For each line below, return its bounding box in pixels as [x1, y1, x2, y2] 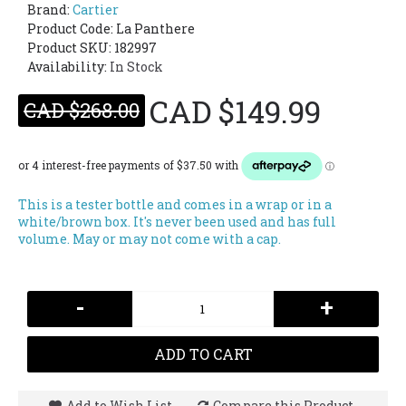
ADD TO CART [153, 344, 253, 363]
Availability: [27, 58, 110, 75]
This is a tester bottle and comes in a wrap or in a [18, 196, 332, 213]
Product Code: [27, 20, 116, 37]
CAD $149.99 [150, 91, 321, 131]
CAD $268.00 [24, 97, 140, 123]
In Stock [110, 58, 163, 75]
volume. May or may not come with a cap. [18, 230, 281, 247]
